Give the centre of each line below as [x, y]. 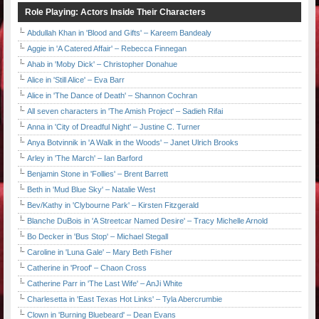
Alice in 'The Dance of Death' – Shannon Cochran [112, 96]
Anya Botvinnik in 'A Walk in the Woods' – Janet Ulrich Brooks [133, 143]
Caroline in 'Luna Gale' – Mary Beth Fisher [100, 252]
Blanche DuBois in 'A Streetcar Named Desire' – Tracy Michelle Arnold [147, 221]
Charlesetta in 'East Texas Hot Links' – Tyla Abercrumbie [125, 299]
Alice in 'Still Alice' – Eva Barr [76, 80]
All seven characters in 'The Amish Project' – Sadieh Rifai [125, 111]
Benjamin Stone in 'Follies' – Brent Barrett [98, 174]
